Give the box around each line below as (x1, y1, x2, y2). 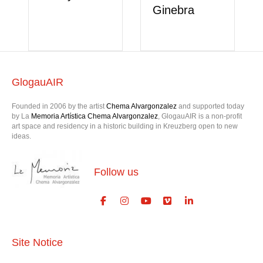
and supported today (178, 102, 244, 110)
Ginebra (148, 3, 190, 16)
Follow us (94, 166, 139, 178)
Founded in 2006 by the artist (12, 102, 104, 110)
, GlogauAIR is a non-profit (158, 112, 242, 120)
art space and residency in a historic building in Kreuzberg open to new (12, 122, 238, 130)
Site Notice (12, 236, 63, 248)
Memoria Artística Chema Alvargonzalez (31, 112, 158, 120)
